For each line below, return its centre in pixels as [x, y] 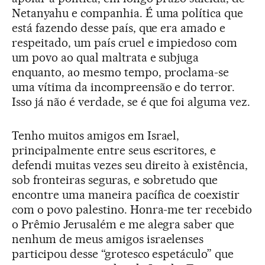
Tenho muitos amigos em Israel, [96, 136]
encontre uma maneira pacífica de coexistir [126, 195]
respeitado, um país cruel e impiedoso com [125, 43]
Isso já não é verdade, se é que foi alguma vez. [131, 102]
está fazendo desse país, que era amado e [119, 28]
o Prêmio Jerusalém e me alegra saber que [123, 224]
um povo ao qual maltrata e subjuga [106, 58]
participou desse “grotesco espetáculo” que [123, 254]
